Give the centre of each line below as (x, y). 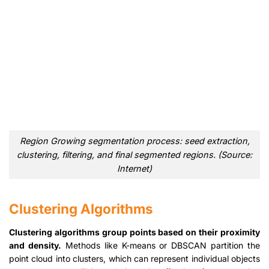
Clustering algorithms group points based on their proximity (134, 232)
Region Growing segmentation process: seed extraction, (134, 141)
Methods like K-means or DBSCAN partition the (160, 245)
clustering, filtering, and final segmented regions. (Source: (134, 154)
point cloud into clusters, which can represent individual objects (134, 258)
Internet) (134, 168)
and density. (35, 245)
